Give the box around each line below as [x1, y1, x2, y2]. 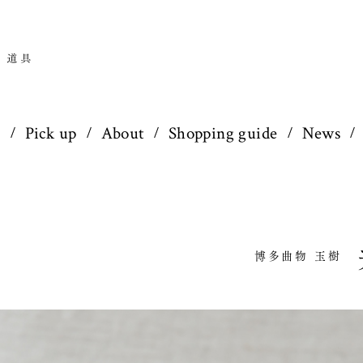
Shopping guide [168, 122, 278, 144]
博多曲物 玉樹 [254, 247, 342, 265]
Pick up [24, 122, 77, 144]
